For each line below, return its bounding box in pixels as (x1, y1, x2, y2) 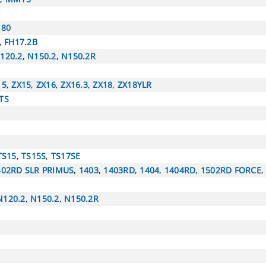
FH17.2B (4, 36, 37, 47)
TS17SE (50, 150, 81, 161)
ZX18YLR (117, 78, 152, 90)
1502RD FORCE (200, 164, 261, 176)
